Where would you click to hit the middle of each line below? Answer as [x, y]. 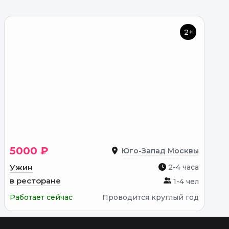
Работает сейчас [41, 197]
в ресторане [35, 181]
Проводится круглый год [151, 197]
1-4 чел [185, 181]
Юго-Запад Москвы [160, 151]
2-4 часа [182, 167]
